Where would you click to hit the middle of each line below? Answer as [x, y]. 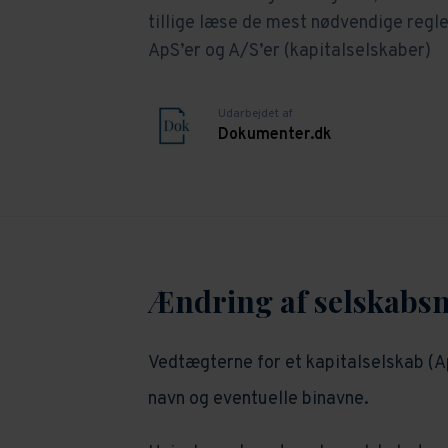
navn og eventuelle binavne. [258, 400]
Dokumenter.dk [274, 134]
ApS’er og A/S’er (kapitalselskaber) [289, 52]
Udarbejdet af [255, 113]
